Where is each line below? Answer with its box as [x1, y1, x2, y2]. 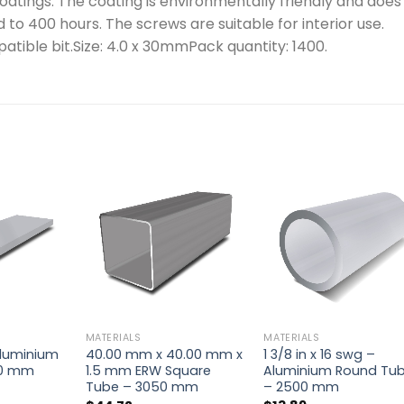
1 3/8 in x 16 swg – [263, 345, 376, 364]
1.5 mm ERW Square [85, 362, 211, 381]
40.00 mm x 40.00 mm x [85, 345, 243, 364]
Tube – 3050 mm [85, 378, 198, 397]
